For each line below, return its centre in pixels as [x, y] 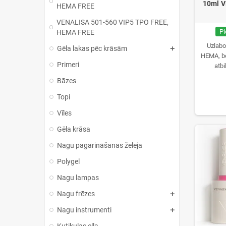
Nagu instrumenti [84, 210]
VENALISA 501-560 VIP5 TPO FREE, [112, 22]
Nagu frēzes [76, 194]
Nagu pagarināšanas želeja [100, 145]
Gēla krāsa [74, 129]
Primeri [68, 65]
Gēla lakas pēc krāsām [92, 48]
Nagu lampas [78, 178]
